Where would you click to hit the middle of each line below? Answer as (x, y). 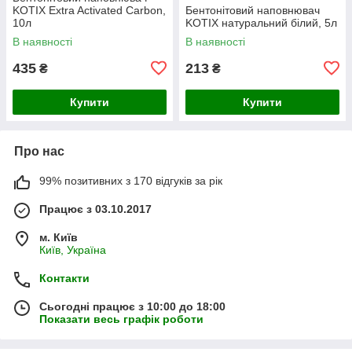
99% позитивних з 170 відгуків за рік (131, 180)
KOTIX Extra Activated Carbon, (89, 10)
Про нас (39, 151)
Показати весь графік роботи (121, 319)
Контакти (64, 278)
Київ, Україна (73, 249)
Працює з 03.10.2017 (95, 209)
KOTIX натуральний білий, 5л (261, 22)
